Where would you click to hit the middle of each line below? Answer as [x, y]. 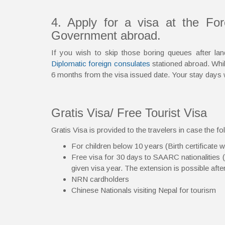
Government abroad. [106, 35]
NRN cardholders [100, 179]
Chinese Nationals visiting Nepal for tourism [144, 190]
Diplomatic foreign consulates [101, 63]
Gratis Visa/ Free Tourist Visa [129, 113]
